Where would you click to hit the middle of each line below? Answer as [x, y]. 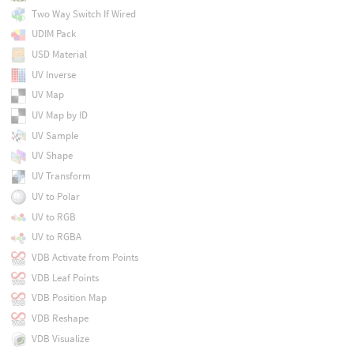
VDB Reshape [60, 318]
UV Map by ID [59, 115]
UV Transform [61, 176]
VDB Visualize [60, 338]
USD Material [59, 54]
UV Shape [52, 156]
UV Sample [55, 135]
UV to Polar [55, 196]
